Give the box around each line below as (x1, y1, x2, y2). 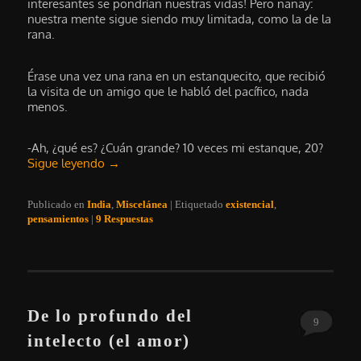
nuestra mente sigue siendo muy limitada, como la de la (27, 11, 332, 27)
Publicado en (27, 197, 85, 210)
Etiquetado (175, 197, 224, 210)
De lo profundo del (27, 306, 193, 326)
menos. (27, 98, 68, 114)
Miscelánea (116, 197, 168, 210)
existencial (226, 197, 275, 210)
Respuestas (102, 212, 154, 225)
